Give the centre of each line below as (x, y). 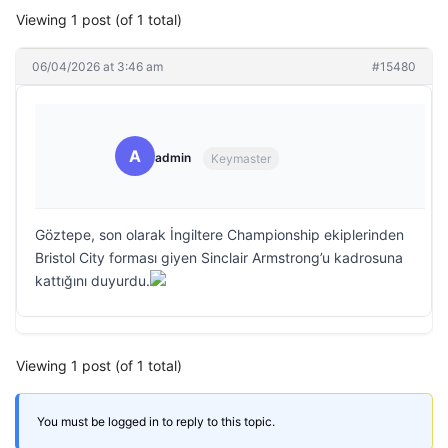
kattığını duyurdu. (92, 280)
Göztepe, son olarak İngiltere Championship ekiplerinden (219, 234)
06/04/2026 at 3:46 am (97, 66)
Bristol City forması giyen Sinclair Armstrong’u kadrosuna (219, 257)
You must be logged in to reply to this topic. (156, 421)
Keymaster (241, 158)
